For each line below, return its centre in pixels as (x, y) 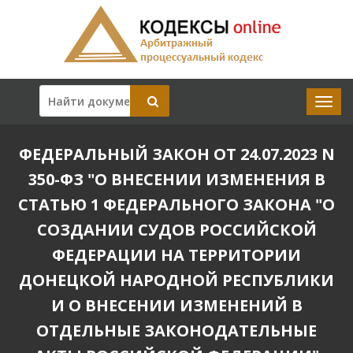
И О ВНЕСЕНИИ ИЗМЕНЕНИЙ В (176, 305)
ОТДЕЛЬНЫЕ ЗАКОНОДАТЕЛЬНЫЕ (176, 331)
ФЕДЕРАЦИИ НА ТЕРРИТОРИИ (176, 255)
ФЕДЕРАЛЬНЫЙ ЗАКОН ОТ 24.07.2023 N (176, 154)
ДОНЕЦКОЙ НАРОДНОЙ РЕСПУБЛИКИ (176, 280)
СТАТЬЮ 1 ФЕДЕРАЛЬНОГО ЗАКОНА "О (176, 204)
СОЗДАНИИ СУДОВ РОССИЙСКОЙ (176, 230)
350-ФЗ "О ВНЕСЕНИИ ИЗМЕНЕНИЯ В (176, 179)
